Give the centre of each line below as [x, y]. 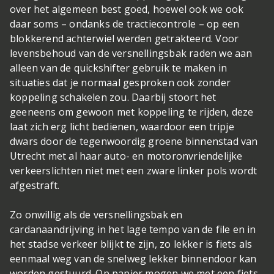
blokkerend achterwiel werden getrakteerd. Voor [124, 39]
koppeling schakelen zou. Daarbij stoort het [113, 98]
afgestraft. [35, 186]
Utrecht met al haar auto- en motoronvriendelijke [126, 156]
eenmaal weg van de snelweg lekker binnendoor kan [133, 259]
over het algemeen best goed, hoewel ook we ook [127, 9]
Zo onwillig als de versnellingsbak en [96, 215]
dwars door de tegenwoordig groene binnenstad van [134, 142]
